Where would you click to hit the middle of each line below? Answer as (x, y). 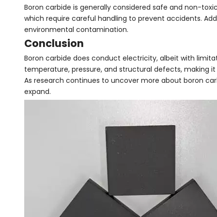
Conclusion (54, 43)
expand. (38, 91)
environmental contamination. (76, 29)
